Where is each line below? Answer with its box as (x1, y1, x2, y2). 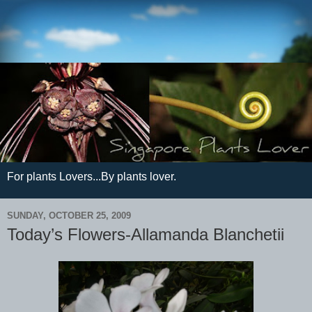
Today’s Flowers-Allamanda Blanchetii (7, 225, 284, 244)
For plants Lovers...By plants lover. (7, 171, 176, 183)
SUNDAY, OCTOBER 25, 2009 (7, 210, 131, 221)
